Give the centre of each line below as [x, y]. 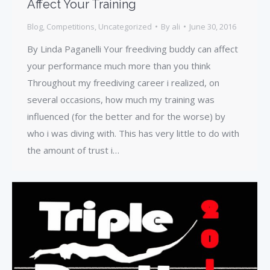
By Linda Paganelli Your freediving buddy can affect [133, 49]
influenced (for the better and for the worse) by [126, 116]
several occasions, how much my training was [121, 99]
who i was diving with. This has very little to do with [133, 133]
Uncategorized [125, 26]
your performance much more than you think [119, 65]
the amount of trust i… [73, 150]
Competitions [71, 26]
